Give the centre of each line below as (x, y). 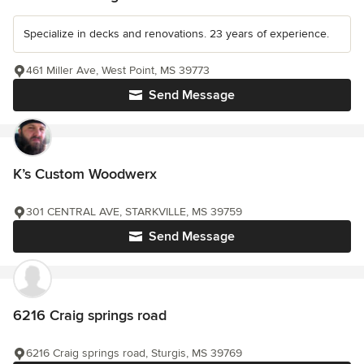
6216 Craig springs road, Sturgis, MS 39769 (134, 353)
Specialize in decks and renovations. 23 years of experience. (176, 34)
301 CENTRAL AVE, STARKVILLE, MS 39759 (134, 212)
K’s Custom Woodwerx (85, 174)
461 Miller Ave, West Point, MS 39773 (118, 70)
